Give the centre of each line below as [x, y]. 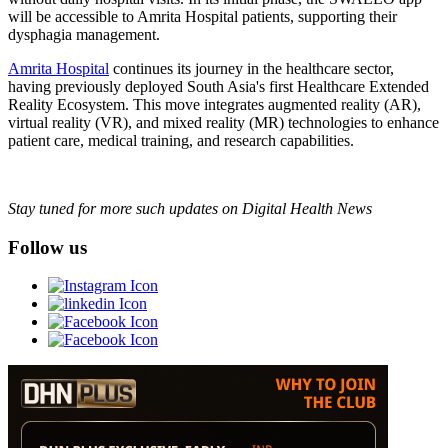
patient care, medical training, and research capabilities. [181, 140]
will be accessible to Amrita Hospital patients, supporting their [202, 16]
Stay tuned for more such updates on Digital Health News [190, 208]
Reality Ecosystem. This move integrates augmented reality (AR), [214, 104]
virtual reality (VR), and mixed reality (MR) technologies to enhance [223, 122]
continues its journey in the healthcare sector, [251, 68]
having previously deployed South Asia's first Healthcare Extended [218, 86]
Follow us [47, 247]
